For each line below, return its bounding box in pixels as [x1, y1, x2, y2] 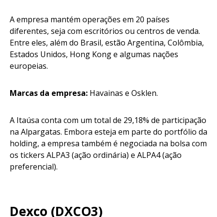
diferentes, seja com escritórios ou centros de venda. [10, 26, 200, 37]
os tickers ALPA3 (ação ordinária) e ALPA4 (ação [10, 150, 182, 161]
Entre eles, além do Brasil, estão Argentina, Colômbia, [10, 37, 204, 48]
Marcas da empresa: [10, 88, 90, 99]
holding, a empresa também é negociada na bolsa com [10, 138, 207, 149]
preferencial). [10, 161, 60, 172]
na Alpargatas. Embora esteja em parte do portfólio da [10, 126, 207, 138]
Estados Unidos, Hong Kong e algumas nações [10, 49, 178, 60]
